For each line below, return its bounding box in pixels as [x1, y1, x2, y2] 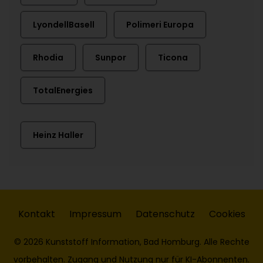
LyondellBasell [33, 19, 95, 31]
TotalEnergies [33, 85, 93, 96]
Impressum [69, 207, 122, 221]
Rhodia [33, 52, 63, 63]
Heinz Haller [33, 129, 83, 141]
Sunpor [95, 52, 126, 63]
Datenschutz [135, 207, 195, 221]
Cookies [208, 207, 245, 221]
